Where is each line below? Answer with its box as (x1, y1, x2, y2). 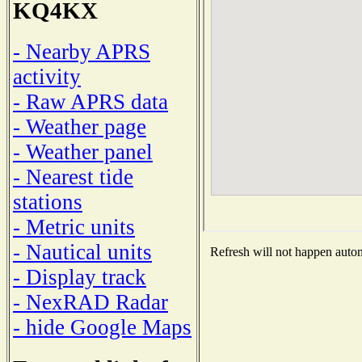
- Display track (13, 264, 146, 289)
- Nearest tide (13, 164, 133, 189)
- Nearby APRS (13, 39, 150, 64)
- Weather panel (13, 139, 153, 164)
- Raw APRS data (13, 89, 168, 114)
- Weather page (13, 114, 146, 139)
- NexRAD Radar (13, 289, 168, 314)
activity (13, 64, 81, 89)
